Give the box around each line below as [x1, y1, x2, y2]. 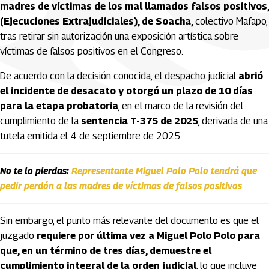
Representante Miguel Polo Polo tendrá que [71, 165, 257, 177]
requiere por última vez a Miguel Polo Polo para [37, 230, 260, 241]
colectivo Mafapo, [195, 16, 267, 27]
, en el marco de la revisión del [118, 100, 243, 112]
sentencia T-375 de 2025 [81, 115, 198, 127]
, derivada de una [198, 115, 268, 127]
